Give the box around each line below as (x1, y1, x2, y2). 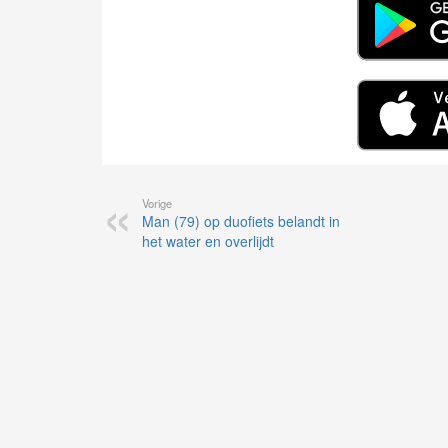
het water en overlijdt (142, 231, 274, 252)
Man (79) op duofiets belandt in (142, 211, 340, 232)
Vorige (142, 195, 172, 212)
